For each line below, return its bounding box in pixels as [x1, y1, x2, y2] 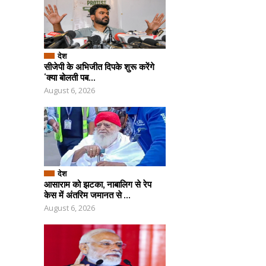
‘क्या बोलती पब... [44, 72, 96, 83]
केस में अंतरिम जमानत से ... [44, 189, 131, 201]
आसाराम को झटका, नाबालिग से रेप [44, 179, 151, 190]
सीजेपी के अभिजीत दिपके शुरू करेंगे [44, 61, 154, 72]
